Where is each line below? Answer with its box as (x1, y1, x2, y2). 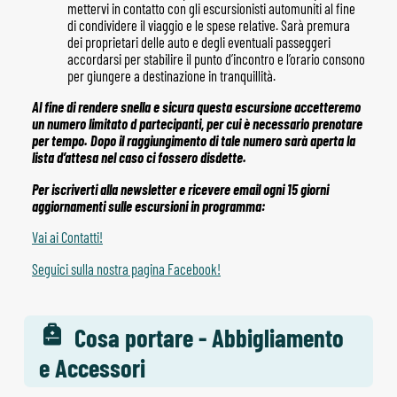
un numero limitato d (31, 115, 139, 133)
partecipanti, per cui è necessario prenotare (138, 115, 362, 133)
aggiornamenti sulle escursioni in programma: (31, 197, 265, 214)
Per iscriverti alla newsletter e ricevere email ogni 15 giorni (31, 180, 329, 198)
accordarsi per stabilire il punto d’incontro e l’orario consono (66, 50, 365, 67)
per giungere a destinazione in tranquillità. (66, 66, 276, 84)
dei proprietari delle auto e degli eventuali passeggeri (66, 33, 331, 51)
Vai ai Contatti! (31, 229, 103, 246)
